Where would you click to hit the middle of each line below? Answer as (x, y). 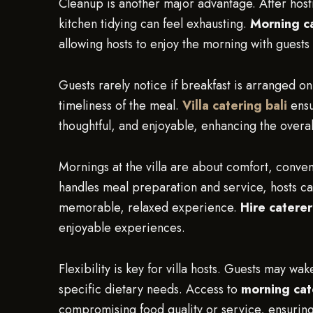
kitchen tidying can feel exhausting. (154, 24)
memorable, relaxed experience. (150, 208)
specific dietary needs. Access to (150, 289)
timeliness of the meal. (121, 105)
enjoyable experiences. (122, 228)
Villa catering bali (235, 105)
